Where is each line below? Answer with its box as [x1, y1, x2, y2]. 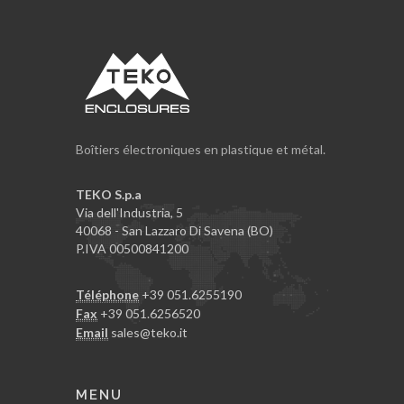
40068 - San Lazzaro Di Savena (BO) [76, 222, 273, 238]
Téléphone [76, 286, 139, 302]
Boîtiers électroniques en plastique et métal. [76, 141, 326, 157]
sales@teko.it [111, 324, 188, 340]
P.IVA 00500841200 [76, 240, 188, 256]
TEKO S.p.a [76, 186, 142, 202]
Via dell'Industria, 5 [76, 204, 183, 220]
